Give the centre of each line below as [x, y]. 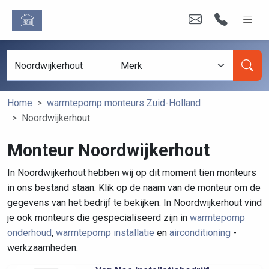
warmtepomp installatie [105, 233]
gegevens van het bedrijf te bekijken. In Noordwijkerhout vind [134, 203]
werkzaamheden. [43, 248]
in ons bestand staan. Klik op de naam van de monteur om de [134, 188]
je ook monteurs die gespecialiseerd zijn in [98, 218]
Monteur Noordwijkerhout [108, 150]
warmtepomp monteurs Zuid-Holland [124, 103]
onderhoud [29, 233]
